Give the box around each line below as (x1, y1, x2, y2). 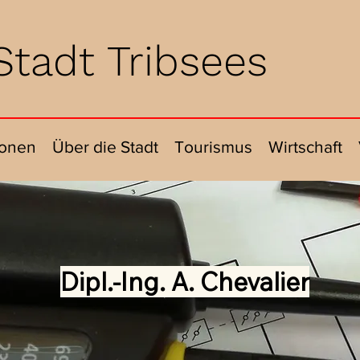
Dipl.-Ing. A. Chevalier (59, 266, 309, 297)
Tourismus (174, 137, 252, 156)
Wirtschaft (268, 137, 342, 156)
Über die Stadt (52, 137, 158, 156)
